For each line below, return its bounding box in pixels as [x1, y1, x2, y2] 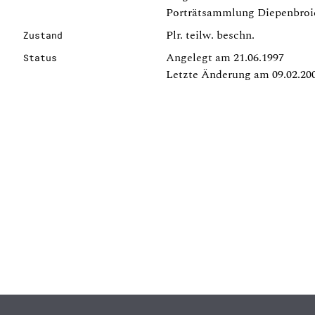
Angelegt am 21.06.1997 [166, 49, 284, 66]
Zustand [23, 30, 63, 41]
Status [23, 52, 57, 63]
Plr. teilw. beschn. [166, 27, 255, 44]
